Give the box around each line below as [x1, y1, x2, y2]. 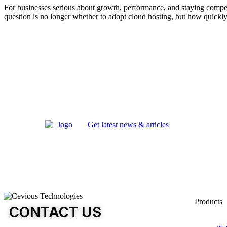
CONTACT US [9, 204, 101, 221]
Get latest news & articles [88, 120, 169, 129]
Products [194, 197, 222, 206]
